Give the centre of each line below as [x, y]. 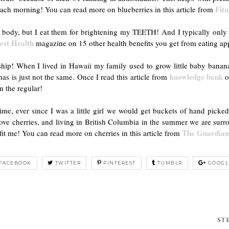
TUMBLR [170, 163]
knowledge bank [196, 76]
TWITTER [68, 163]
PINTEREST [120, 163]
